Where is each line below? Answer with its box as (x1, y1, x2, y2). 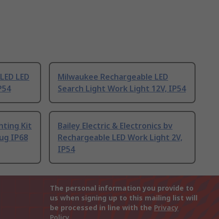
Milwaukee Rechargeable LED (58, 71, 168, 83)
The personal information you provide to (50, 183, 194, 193)
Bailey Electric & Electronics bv (58, 120, 173, 131)
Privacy (154, 203, 178, 213)
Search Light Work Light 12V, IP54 (58, 83, 186, 94)
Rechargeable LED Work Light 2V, (58, 132, 182, 143)
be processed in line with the (50, 203, 154, 213)
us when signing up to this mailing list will (50, 193, 197, 203)
